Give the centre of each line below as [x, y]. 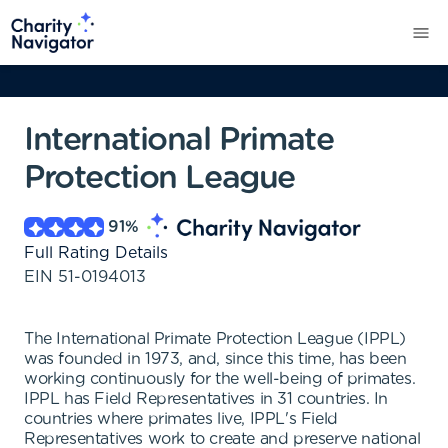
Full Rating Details [96, 253]
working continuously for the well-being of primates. [220, 379]
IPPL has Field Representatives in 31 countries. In [206, 399]
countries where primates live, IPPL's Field [181, 419]
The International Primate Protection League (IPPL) [215, 339]
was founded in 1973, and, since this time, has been [215, 359]
